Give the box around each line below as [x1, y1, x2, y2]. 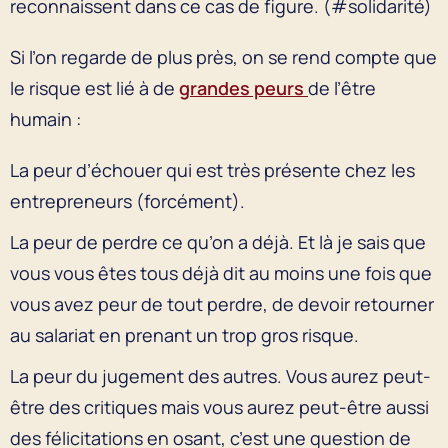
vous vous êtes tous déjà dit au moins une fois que [10, 260, 432, 285]
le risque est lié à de [10, 75, 179, 100]
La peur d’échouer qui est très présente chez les [10, 157, 415, 182]
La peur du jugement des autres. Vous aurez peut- [10, 363, 431, 388]
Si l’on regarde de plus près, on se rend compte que [10, 44, 437, 69]
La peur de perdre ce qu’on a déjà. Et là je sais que [10, 229, 426, 254]
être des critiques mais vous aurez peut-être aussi [10, 394, 429, 419]
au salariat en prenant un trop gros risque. [10, 322, 359, 347]
